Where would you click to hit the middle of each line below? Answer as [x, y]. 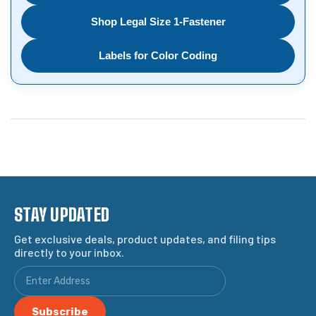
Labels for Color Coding [158, 56]
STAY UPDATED [62, 215]
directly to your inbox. [69, 253]
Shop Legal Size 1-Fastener [158, 22]
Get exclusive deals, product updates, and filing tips [145, 239]
